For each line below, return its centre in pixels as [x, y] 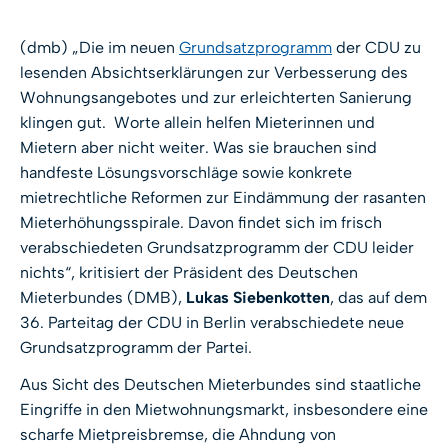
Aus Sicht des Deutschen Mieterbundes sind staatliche [220, 385]
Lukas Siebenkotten [256, 298]
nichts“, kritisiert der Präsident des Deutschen [189, 273]
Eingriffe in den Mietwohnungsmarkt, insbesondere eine [224, 410]
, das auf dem [378, 298]
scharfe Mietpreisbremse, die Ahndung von [178, 435]
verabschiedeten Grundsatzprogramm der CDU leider [217, 248]
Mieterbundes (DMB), [101, 298]
